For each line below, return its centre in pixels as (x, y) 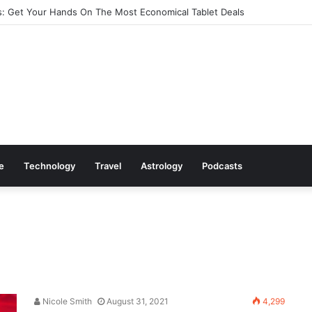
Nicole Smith (66, 301)
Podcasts (222, 166)
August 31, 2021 (138, 301)
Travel (108, 166)
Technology (49, 166)
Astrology (162, 166)
